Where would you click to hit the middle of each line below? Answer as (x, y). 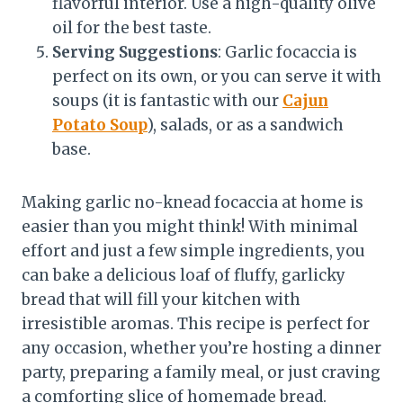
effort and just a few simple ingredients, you (193, 251)
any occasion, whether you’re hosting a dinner (201, 348)
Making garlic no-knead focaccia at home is (193, 202)
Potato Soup (100, 125)
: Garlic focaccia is (287, 52)
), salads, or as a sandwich (246, 125)
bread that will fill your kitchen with (161, 299)
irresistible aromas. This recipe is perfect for (196, 323)
